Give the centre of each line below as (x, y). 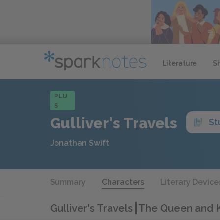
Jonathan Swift (80, 143)
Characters (123, 182)
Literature (180, 63)
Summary (68, 182)
